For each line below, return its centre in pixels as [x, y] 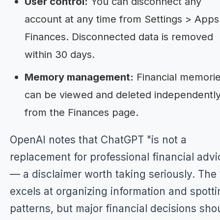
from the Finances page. [82, 112]
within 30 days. [60, 54]
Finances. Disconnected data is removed [119, 37]
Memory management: [79, 77]
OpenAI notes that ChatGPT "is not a [98, 140]
